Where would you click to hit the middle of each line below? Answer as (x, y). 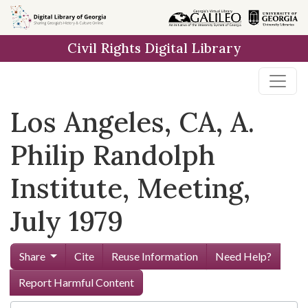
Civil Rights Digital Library (154, 48)
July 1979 (67, 221)
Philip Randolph (113, 155)
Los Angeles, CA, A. (132, 122)
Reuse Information (154, 256)
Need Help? (243, 256)
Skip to (34, 17)
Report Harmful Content (76, 282)
